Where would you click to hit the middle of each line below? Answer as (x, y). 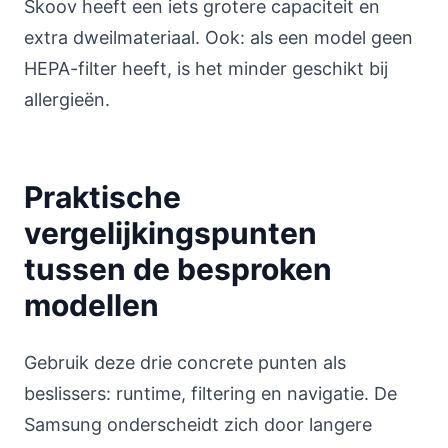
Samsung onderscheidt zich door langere (198, 424)
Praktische (102, 197)
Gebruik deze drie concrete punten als (185, 362)
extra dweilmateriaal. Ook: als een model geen (218, 37)
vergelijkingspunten (170, 233)
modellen (91, 305)
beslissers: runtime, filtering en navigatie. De (210, 393)
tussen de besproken (178, 269)
